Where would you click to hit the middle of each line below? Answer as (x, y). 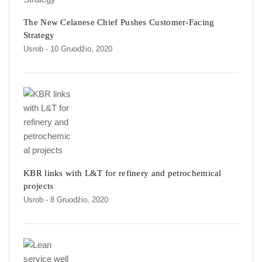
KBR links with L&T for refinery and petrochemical (123, 173)
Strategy (39, 35)
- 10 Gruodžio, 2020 (79, 49)
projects (39, 186)
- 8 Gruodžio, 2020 (77, 200)
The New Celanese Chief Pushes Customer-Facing (119, 23)
